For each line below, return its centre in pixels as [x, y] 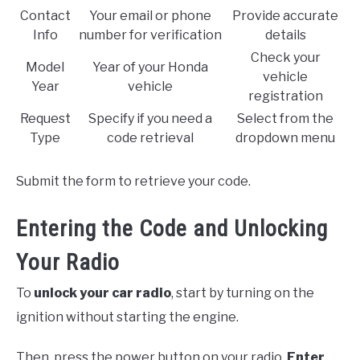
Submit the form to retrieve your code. [133, 181]
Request [45, 118]
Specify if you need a [150, 118]
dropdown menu [285, 137]
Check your [285, 57]
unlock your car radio [102, 292]
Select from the [285, 118]
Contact [45, 15]
